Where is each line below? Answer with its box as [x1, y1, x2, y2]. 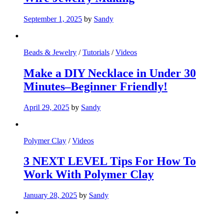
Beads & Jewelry [24, 48, 77, 56]
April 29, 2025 [24, 103, 69, 111]
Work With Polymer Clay [24, 168, 154, 181]
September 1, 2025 [24, 14, 82, 23]
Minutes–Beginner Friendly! [24, 80, 167, 93]
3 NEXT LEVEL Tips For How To [24, 155, 196, 168]
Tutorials [82, 48, 110, 56]
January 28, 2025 [24, 191, 77, 200]
